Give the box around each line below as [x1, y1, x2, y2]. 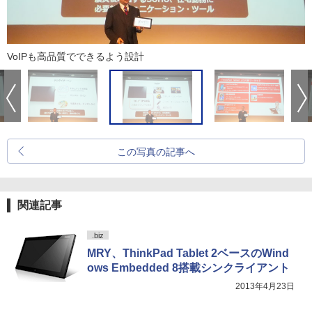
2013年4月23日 [235, 281, 295, 291]
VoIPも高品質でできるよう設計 [7, 51, 144, 62]
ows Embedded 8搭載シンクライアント [87, 262, 290, 274]
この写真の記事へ [117, 146, 195, 157]
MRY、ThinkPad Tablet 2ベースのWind [87, 247, 289, 259]
